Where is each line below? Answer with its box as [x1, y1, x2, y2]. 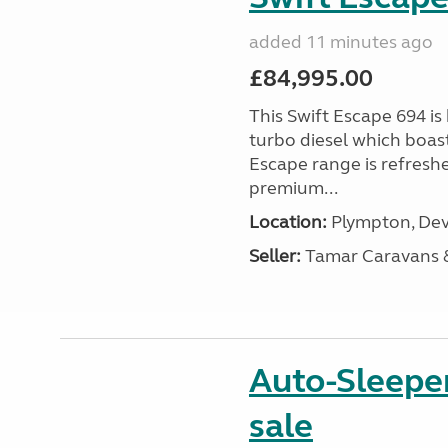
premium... [248, 177, 338, 199]
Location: [248, 211, 327, 233]
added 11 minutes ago [248, 31, 433, 53]
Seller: [248, 245, 301, 267]
